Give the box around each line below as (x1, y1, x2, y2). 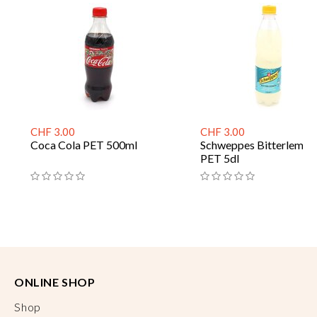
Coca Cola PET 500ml (30, 137, 137, 151)
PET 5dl (200, 151, 239, 165)
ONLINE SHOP (14, 275, 96, 289)
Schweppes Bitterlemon (200, 137, 316, 151)
